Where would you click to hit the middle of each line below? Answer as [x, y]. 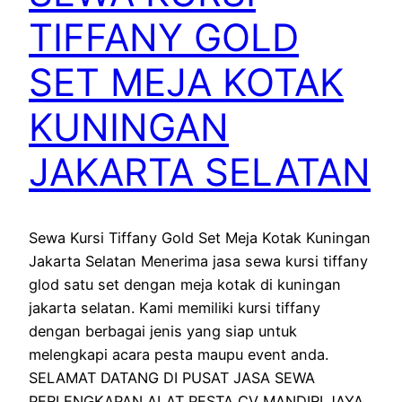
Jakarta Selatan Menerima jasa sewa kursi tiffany [198, 261]
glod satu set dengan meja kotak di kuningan [185, 284]
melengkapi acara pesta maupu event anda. [179, 354]
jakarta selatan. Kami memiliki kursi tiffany [175, 307]
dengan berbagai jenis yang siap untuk [163, 331]
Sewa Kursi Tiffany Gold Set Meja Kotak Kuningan [200, 237]
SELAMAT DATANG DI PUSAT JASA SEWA [172, 377]
